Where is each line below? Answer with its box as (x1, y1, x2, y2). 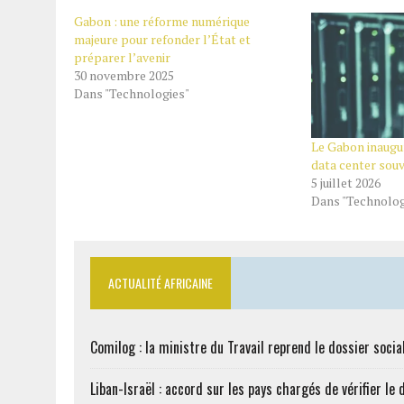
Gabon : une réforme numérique (74, 12, 250, 30)
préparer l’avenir (74, 48, 170, 66)
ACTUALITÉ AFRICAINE (108, 272, 213, 292)
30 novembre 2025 (74, 66, 174, 84)
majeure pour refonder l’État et (74, 30, 251, 48)
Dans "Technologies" (74, 84, 189, 102)
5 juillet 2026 (310, 173, 381, 191)
